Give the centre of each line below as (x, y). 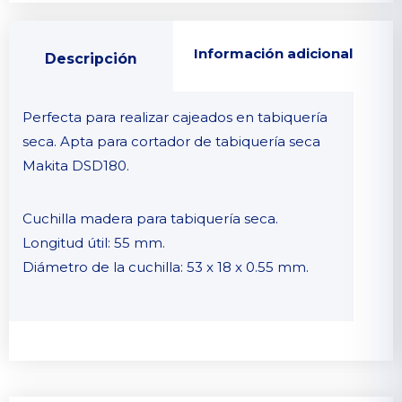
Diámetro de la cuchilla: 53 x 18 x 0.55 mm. (166, 267)
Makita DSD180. (76, 166)
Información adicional (273, 54)
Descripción (91, 58)
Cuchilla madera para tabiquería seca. (150, 219)
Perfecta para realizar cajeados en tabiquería (175, 118)
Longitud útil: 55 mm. (94, 243)
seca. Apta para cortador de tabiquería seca (171, 142)
